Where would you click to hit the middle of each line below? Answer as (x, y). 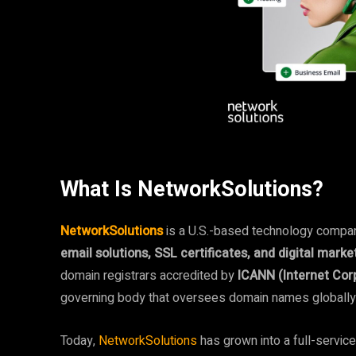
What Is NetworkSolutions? (192, 189)
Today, (79, 341)
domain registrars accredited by (149, 276)
